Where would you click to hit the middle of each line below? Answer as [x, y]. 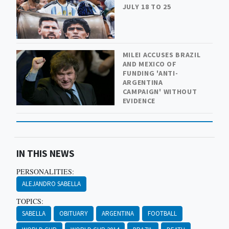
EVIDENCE [139, 100]
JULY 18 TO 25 [147, 7]
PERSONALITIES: [45, 172]
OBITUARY [73, 214]
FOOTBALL [162, 214]
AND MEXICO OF [150, 64]
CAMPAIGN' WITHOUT [160, 91]
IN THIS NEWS [45, 154]
